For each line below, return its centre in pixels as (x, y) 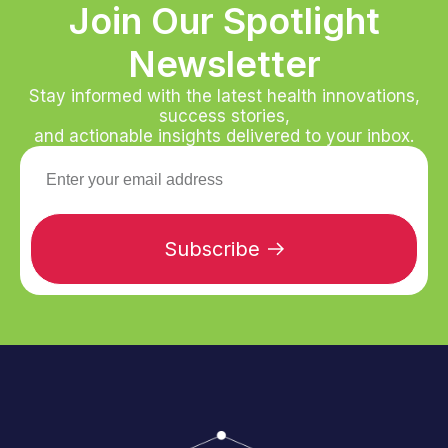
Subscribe (212, 249)
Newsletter (224, 64)
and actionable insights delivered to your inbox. (224, 136)
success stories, (224, 116)
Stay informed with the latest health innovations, (224, 96)
